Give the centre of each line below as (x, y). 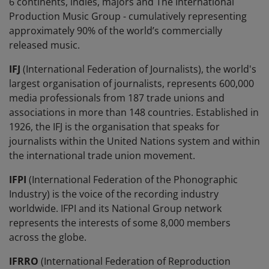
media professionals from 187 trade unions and (117, 98)
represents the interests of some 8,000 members (120, 223)
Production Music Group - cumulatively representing (128, 17)
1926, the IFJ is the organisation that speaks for (114, 127)
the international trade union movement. (102, 156)
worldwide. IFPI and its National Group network (115, 209)
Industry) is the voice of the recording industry (114, 194)
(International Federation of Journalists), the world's (138, 69)
